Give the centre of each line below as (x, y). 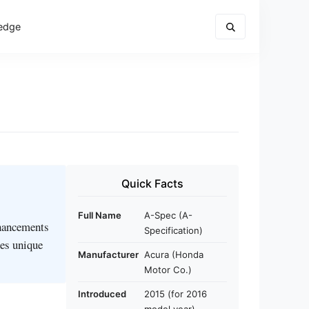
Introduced (102, 294)
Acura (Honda (174, 255)
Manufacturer (108, 255)
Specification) (173, 230)
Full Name (100, 215)
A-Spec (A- (168, 215)
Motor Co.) (168, 270)
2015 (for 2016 (176, 294)
